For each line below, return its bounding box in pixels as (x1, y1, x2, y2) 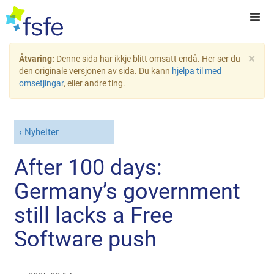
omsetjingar (19, 78, 64, 88)
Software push (14, 226, 157, 252)
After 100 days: (14, 154, 163, 180)
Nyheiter (24, 127, 59, 138)
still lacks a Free (14, 202, 174, 228)
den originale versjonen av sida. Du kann (19, 66, 172, 76)
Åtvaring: (19, 54, 56, 64)
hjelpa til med (172, 66, 221, 76)
